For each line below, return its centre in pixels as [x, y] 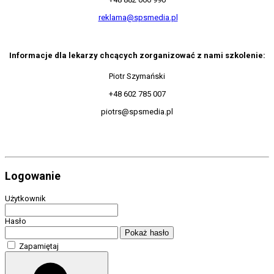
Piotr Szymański [137, 76]
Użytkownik [25, 199]
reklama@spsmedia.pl [138, 18]
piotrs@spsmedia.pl [137, 111]
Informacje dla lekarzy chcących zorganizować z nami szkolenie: [137, 56]
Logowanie [33, 176]
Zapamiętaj [39, 246]
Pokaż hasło [147, 233]
